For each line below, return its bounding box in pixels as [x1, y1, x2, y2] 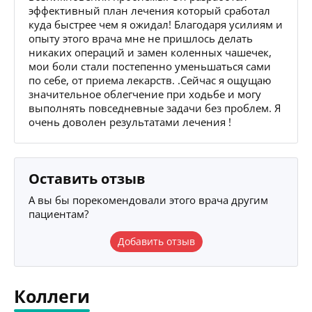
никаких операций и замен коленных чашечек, [29, 45, 272, 59]
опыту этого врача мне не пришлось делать [29, 31, 253, 45]
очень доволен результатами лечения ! [29, 114, 231, 129]
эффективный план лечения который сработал [29, 3, 270, 17]
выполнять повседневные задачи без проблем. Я [29, 100, 281, 115]
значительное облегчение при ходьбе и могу [29, 86, 261, 101]
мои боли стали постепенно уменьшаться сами [29, 58, 271, 73]
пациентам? [29, 206, 88, 221]
